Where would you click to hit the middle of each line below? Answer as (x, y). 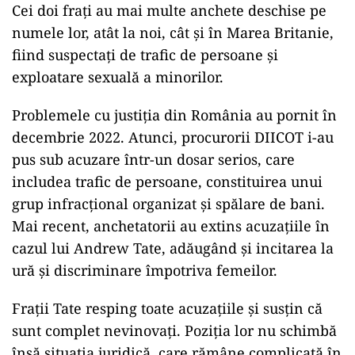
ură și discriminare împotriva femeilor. (145, 270)
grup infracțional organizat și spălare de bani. (168, 204)
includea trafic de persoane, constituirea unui (167, 181)
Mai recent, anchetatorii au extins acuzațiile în (171, 226)
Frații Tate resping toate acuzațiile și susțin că (167, 308)
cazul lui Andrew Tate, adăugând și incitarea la (173, 248)
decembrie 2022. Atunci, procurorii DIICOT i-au (173, 137)
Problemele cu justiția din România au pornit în (174, 115)
